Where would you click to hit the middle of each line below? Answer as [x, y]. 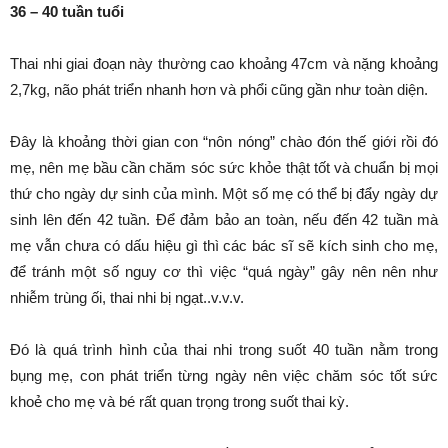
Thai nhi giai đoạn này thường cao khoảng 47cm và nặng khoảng [224, 63]
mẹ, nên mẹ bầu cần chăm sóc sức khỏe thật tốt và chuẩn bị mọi [224, 167]
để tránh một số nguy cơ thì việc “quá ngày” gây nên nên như [224, 271]
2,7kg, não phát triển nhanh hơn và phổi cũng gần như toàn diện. [219, 89]
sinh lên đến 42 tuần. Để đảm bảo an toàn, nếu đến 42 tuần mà [224, 219]
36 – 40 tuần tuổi [67, 11]
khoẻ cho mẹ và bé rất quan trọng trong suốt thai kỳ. [179, 401]
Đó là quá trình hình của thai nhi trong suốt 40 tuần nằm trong [224, 349]
